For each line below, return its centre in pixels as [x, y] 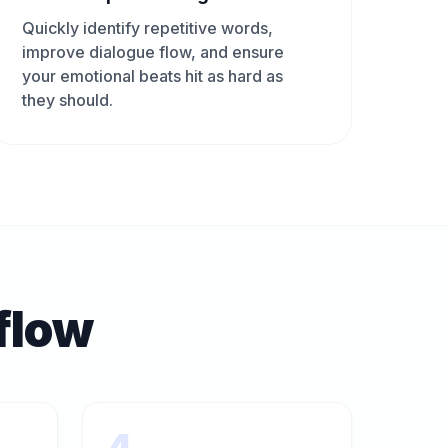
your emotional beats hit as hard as [153, 76]
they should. [68, 100]
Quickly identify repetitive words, [148, 28]
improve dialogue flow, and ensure [153, 52]
